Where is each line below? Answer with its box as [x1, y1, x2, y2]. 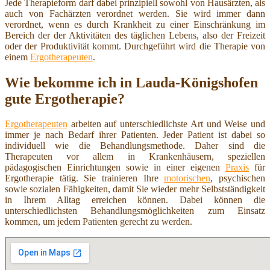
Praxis [225, 162, 249, 173]
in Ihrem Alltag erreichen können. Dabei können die [5, 195, 265, 206]
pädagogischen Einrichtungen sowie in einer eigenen [5, 162, 225, 173]
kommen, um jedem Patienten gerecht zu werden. [5, 216, 192, 227]
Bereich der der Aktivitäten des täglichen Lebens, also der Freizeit [5, 30, 265, 40]
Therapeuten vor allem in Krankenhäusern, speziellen [5, 151, 265, 162]
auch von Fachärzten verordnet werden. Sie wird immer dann [5, 8, 265, 19]
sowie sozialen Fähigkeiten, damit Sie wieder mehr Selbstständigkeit [5, 184, 265, 195]
